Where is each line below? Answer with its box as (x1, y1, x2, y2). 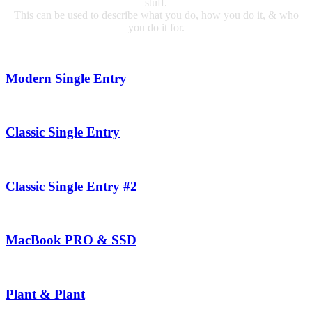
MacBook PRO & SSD (6, 233, 136, 248)
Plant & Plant (6, 286, 85, 302)
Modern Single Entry (6, 70, 127, 86)
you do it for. (127, 22, 185, 34)
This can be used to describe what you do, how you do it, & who (13, 9, 299, 22)
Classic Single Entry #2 (6, 178, 137, 194)
